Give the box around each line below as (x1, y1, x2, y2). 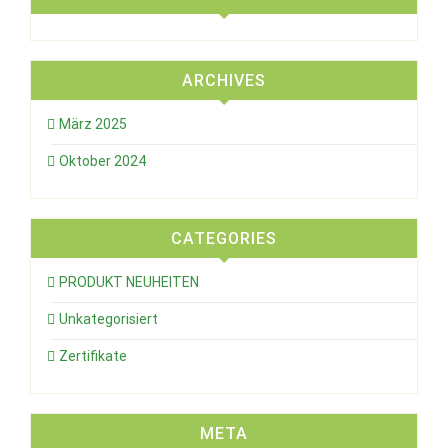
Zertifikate (59, 347, 127, 364)
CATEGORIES (171, 228, 277, 248)
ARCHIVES (182, 70, 266, 90)
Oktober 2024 (59, 152, 146, 169)
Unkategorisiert (59, 310, 158, 327)
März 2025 (59, 115, 127, 132)
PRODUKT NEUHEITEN (59, 273, 199, 290)
